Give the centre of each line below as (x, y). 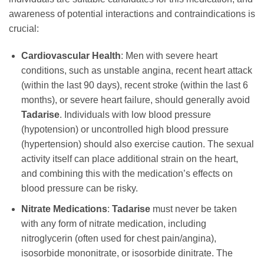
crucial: (24, 29)
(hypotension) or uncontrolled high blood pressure (125, 129)
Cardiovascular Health (71, 55)
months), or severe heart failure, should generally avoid (135, 100)
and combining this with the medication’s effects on (127, 173)
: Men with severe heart (169, 55)
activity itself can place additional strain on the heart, (129, 159)
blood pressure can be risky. (79, 188)
